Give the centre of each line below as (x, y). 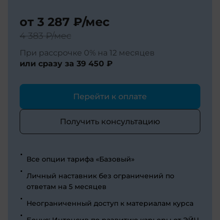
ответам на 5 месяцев (67, 186)
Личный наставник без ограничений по (100, 176)
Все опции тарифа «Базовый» (81, 159)
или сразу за (48, 63)
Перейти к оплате (110, 96)
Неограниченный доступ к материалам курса (110, 203)
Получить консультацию (110, 121)
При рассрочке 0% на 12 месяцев (87, 53)
